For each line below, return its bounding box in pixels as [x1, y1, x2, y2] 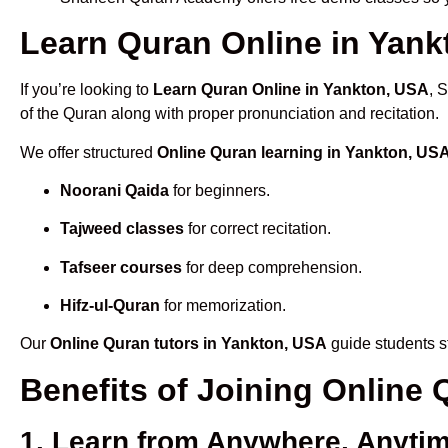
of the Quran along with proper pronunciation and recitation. [20, 105, 439, 123]
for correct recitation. [184, 220, 331, 238]
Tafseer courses [60, 258, 182, 276]
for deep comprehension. [182, 258, 362, 276]
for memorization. [160, 297, 286, 315]
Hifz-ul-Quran [60, 297, 160, 315]
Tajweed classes [60, 220, 184, 238]
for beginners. [169, 181, 270, 199]
